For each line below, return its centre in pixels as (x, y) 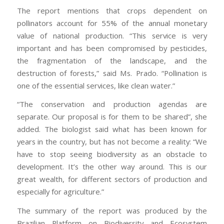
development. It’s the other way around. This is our (112, 167)
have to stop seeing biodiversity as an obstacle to (112, 154)
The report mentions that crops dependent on (112, 10)
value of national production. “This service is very (112, 35)
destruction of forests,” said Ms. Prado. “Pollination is (112, 73)
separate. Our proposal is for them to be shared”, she (112, 117)
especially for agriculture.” (60, 192)
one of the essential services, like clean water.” (96, 85)
